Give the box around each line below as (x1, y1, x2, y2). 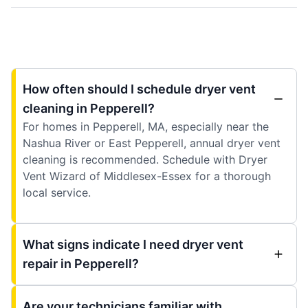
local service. (23, 185, 91, 199)
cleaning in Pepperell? (23, 100, 155, 115)
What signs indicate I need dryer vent (23, 236, 243, 252)
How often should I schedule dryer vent (23, 81, 256, 96)
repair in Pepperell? (23, 256, 139, 271)
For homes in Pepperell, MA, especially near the (23, 119, 269, 133)
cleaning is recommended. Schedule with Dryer (23, 152, 267, 166)
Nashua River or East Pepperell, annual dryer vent (23, 135, 280, 150)
